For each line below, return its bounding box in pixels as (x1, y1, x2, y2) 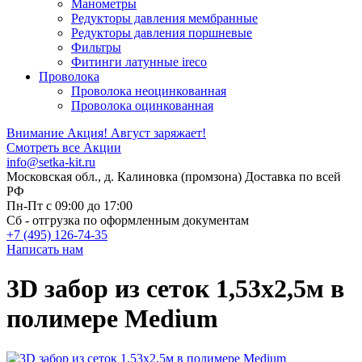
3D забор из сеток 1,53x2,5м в (6, 274, 344, 304)
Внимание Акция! (6, 126, 107, 140)
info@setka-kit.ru (6, 155, 95, 169)
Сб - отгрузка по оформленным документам (6, 213, 249, 227)
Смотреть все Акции (6, 141, 121, 154)
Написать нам (6, 242, 83, 256)
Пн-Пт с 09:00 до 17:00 (6, 199, 133, 213)
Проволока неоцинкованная (71, 84, 226, 98)
